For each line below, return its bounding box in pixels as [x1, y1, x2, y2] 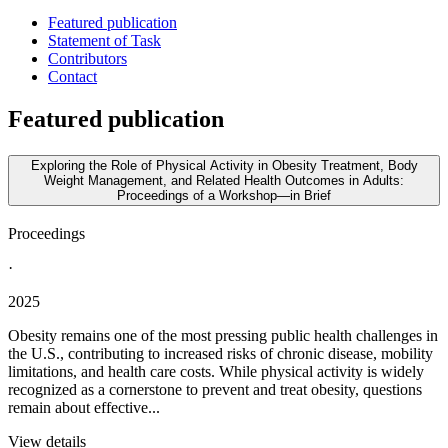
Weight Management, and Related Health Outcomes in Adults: [44, 173, 404, 189]
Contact [48, 68, 97, 86]
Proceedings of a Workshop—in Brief [117, 188, 331, 204]
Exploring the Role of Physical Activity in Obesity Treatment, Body [30, 158, 418, 174]
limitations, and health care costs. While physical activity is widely [8, 363, 424, 380]
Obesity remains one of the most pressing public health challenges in [8, 327, 438, 344]
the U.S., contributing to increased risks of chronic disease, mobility [8, 345, 433, 362]
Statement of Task [48, 32, 161, 50]
